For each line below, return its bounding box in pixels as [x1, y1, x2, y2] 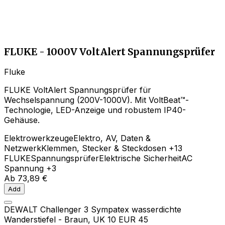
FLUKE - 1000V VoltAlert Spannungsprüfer [4, 46, 215, 58]
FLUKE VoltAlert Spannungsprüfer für [4, 85, 151, 95]
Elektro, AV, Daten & [73, 133, 151, 144]
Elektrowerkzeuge [4, 133, 73, 144]
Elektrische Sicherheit [99, 153, 181, 164]
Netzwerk [4, 143, 41, 154]
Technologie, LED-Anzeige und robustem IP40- [4, 105, 186, 116]
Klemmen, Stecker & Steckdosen [41, 143, 166, 154]
